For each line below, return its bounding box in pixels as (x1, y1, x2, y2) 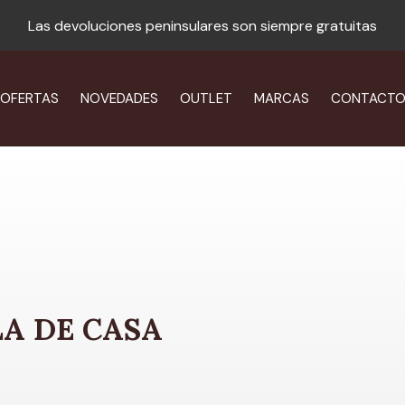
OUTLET (179, 89, 232, 108)
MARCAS (253, 89, 309, 108)
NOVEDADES (80, 89, 158, 108)
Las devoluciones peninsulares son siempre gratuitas (28, 15, 377, 35)
